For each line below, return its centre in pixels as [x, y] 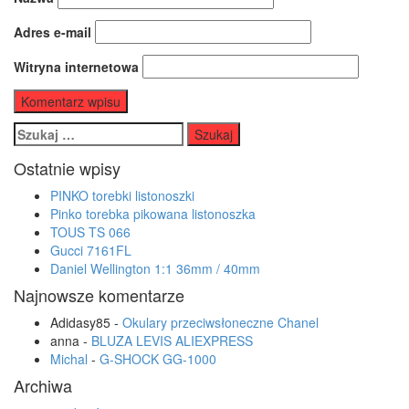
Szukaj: [36, 131]
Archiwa [43, 385]
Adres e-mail [52, 32]
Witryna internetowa [76, 67]
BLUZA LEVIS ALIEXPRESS [172, 341]
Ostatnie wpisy [67, 168]
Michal [69, 359]
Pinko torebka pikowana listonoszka [153, 214]
